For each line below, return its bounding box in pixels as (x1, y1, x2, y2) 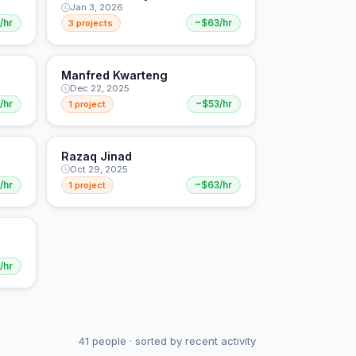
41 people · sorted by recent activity (79, 335, 256, 348)
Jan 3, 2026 (69, 2, 123, 14)
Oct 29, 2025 (69, 163, 128, 175)
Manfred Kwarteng (60, 68, 168, 83)
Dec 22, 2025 (69, 83, 130, 95)
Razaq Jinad (60, 149, 132, 163)
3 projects (68, 17, 114, 29)
